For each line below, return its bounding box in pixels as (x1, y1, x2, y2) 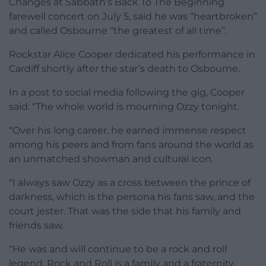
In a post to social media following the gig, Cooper (9, 86, 245, 98)
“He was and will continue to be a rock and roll (9, 243, 227, 255)
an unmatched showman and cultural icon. (9, 153, 213, 164)
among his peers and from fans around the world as (9, 138, 254, 150)
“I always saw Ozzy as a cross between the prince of (9, 176, 251, 188)
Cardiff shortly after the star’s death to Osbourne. (9, 62, 240, 74)
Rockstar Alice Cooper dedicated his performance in (9, 48, 255, 60)
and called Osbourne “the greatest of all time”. (9, 24, 227, 36)
